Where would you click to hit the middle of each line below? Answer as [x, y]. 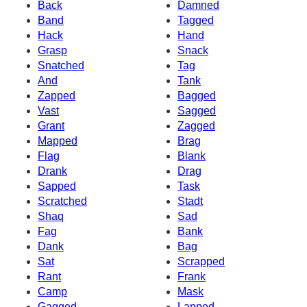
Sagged [197, 111]
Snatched [61, 66]
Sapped [57, 186]
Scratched [62, 201]
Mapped [58, 141]
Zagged [196, 126]
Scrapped [201, 262]
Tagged [196, 21]
